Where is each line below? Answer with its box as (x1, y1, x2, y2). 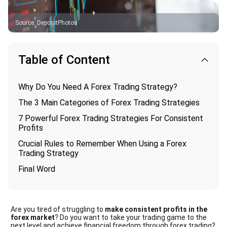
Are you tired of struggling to (11, 205, 105, 213)
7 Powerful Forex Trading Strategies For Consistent (18, 113, 203, 123)
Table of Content (18, 52, 110, 67)
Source (15, 19, 34, 26)
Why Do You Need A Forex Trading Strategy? (18, 82, 177, 92)
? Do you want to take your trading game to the (55, 213, 207, 221)
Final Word (18, 164, 55, 174)
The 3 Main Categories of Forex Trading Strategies (18, 97, 200, 107)
